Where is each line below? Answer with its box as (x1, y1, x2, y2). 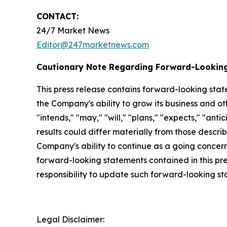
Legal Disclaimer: (36, 214, 104, 225)
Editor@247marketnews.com (36, 40, 149, 50)
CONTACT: (36, 11, 79, 22)
